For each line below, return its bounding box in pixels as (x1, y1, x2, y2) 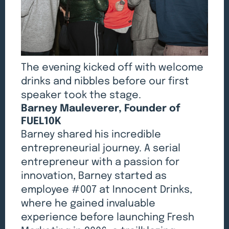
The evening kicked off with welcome (21, 62, 204, 74)
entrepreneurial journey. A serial (21, 143, 181, 154)
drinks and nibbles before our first (21, 76, 190, 87)
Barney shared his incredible (21, 129, 162, 141)
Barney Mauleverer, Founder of (21, 103, 181, 114)
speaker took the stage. (21, 90, 142, 101)
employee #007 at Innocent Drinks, (21, 185, 193, 196)
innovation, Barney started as (21, 171, 167, 182)
